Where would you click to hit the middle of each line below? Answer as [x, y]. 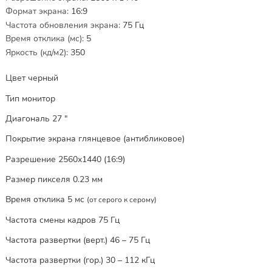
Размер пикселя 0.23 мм [54, 180]
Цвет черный [32, 78]
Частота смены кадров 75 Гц [62, 220]
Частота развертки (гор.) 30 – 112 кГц [80, 260]
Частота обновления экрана [62, 25]
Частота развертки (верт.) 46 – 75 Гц [77, 240]
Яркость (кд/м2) [36, 52]
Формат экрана [36, 12]
